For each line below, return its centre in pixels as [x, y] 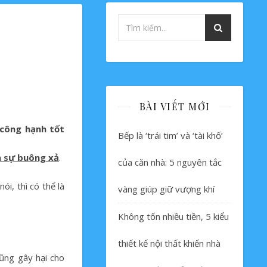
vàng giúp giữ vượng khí [166, 189]
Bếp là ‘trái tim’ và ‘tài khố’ [170, 135]
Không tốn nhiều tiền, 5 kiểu [173, 216]
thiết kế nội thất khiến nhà [169, 243]
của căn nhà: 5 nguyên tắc [170, 162]
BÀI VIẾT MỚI [175, 106]
